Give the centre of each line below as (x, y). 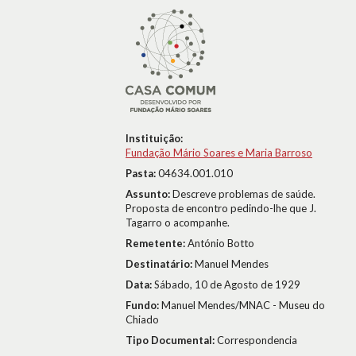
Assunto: (149, 194)
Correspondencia (257, 340)
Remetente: (157, 243)
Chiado (142, 319)
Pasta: (142, 173)
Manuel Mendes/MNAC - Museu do (243, 305)
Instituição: (154, 138)
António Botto (221, 243)
